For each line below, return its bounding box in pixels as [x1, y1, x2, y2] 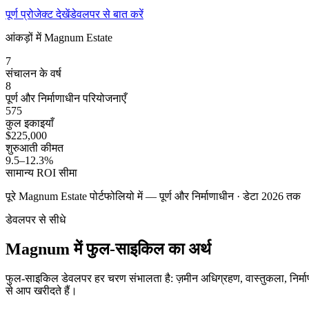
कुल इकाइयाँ [6, 117, 54, 130]
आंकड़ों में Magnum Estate [6, 32, 112, 44]
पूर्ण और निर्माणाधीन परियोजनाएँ [6, 92, 126, 105]
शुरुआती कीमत [6, 142, 63, 154]
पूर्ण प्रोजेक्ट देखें [6, 8, 70, 21]
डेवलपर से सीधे [6, 214, 66, 226]
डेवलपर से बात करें [70, 8, 143, 21]
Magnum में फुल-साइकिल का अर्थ [6, 240, 211, 259]
